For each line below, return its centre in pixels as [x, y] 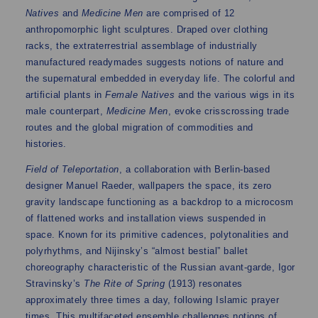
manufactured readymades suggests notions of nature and [154, 62]
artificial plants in [65, 95]
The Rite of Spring [125, 284]
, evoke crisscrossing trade [229, 111]
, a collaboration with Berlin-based [194, 169]
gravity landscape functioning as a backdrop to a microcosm [159, 202]
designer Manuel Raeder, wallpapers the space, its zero [148, 186]
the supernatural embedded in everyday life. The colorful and [160, 78]
